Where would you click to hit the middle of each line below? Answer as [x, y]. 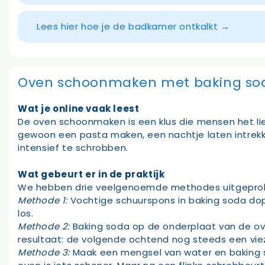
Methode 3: [44, 252]
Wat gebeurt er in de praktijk [91, 174]
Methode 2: [44, 226]
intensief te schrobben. [73, 148]
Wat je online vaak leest [79, 109]
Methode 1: [43, 200]
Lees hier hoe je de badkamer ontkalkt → [133, 27]
